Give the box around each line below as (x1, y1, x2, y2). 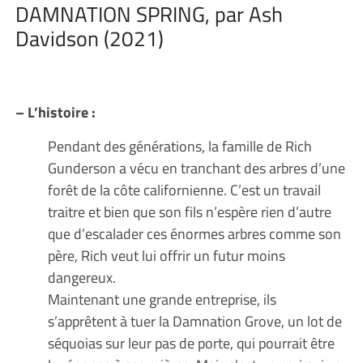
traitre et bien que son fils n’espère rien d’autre (47, 199, 331, 223)
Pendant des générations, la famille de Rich (47, 134, 312, 157)
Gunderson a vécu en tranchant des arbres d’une (47, 156, 345, 179)
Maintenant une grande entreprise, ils (47, 287, 276, 310)
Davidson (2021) (15, 22, 164, 54)
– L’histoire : (15, 100, 96, 123)
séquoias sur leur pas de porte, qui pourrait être (47, 331, 335, 354)
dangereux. (47, 265, 116, 288)
